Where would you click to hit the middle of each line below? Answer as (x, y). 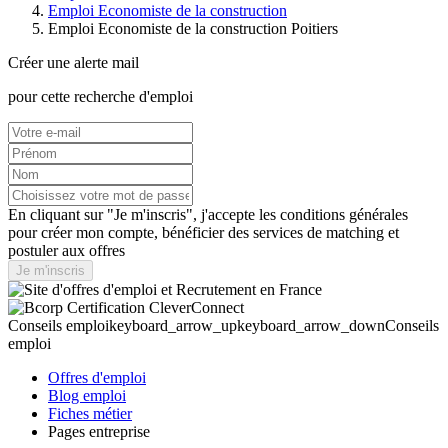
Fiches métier (90, 413)
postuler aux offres (66, 250)
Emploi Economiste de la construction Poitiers (193, 28)
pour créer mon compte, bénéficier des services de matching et (203, 232)
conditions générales (344, 214)
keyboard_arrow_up (173, 325)
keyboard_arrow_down (311, 325)
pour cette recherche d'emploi (100, 96)
